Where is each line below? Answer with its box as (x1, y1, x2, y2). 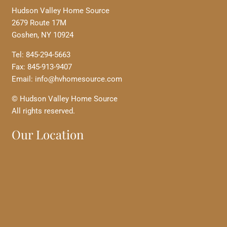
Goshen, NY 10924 (11, 30, 73, 40)
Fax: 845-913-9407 (11, 62, 72, 71)
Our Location (11, 126, 84, 143)
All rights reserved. (11, 106, 75, 116)
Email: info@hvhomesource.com (11, 74, 122, 84)
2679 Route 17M (11, 18, 66, 27)
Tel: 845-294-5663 (11, 50, 70, 59)
